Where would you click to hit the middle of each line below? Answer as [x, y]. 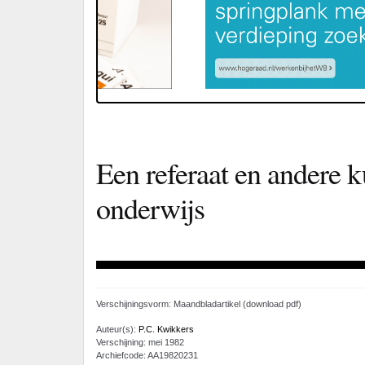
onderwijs [150, 208]
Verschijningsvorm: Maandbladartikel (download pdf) [199, 303]
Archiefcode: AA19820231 [147, 355]
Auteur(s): [117, 329]
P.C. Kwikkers [166, 329]
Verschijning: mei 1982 [140, 342]
